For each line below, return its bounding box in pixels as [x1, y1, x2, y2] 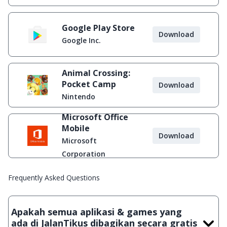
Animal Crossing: [62, 67, 130, 79]
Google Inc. [62, 35, 101, 45]
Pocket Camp [62, 79, 116, 90]
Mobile [62, 123, 90, 134]
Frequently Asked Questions [8, 173, 100, 182]
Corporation [62, 149, 105, 159]
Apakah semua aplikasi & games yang [11, 206, 182, 218]
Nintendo [62, 92, 95, 101]
